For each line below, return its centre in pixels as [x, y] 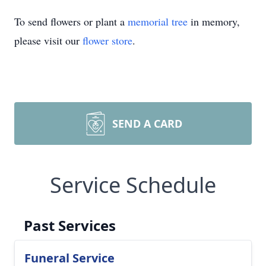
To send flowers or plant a [71, 21]
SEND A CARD [147, 123]
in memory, [214, 21]
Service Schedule [133, 185]
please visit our [48, 40]
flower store [107, 40]
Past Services [70, 225]
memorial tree [158, 21]
